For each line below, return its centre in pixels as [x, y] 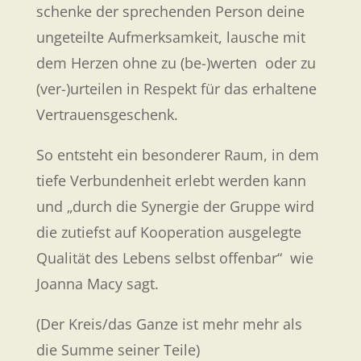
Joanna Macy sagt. [97, 283]
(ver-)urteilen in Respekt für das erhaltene [176, 88]
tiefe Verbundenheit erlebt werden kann [171, 180]
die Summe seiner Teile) [118, 349]
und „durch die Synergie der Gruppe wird [175, 206]
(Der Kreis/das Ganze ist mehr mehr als [169, 324]
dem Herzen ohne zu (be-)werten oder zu [176, 62]
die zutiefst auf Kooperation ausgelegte [168, 232]
